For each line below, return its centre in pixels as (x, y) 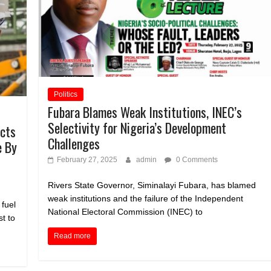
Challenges (74, 143)
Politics (66, 94)
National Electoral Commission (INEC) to (126, 211)
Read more (73, 236)
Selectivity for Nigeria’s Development (137, 127)
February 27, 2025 (87, 159)
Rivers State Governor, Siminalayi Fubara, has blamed (152, 185)
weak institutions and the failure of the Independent (146, 198)
